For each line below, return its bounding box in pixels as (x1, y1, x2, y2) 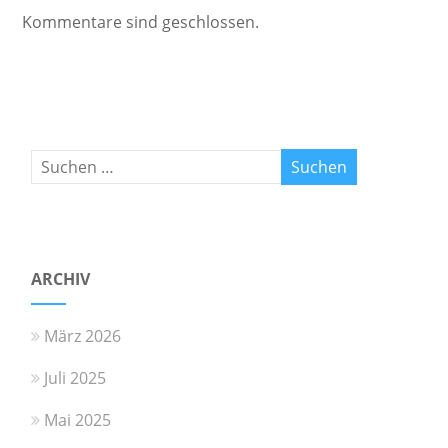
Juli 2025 (44, 366, 107, 389)
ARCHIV (31, 267, 91, 290)
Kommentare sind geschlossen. (21, 10, 259, 33)
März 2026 (44, 324, 122, 347)
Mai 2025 (44, 408, 112, 431)
